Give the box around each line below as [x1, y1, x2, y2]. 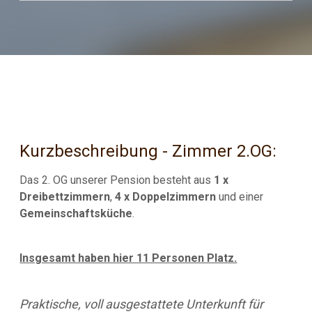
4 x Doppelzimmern [115, 190, 217, 204]
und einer [216, 190, 264, 204]
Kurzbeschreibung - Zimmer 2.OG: [19, 141, 277, 162]
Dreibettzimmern [19, 190, 111, 204]
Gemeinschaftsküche [19, 207, 133, 221]
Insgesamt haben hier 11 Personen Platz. [19, 251, 237, 265]
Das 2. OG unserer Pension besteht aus [19, 173, 214, 187]
